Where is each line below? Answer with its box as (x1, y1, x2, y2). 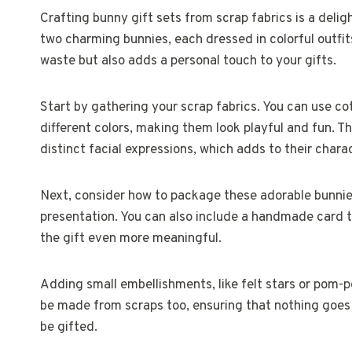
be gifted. (40, 319, 97, 336)
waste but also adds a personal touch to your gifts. (40, 53, 336, 70)
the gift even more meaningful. (40, 230, 222, 247)
